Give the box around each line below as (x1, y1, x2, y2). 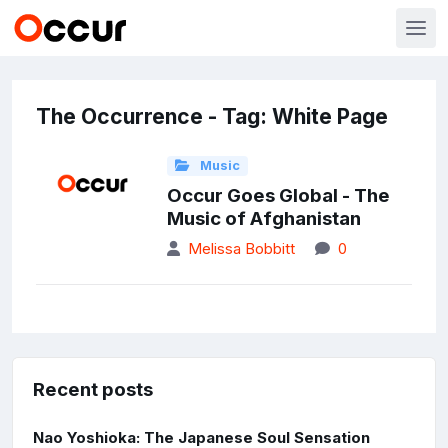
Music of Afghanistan (166, 207, 361, 231)
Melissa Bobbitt (187, 239, 295, 259)
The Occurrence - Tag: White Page (36, 104, 388, 129)
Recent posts (33, 378, 153, 402)
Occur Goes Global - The (166, 184, 390, 208)
